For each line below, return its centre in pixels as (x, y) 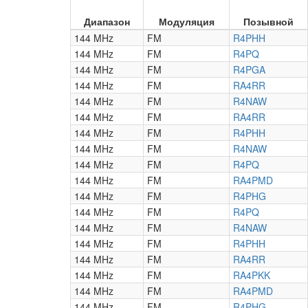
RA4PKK (252, 275)
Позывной (268, 21)
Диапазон (107, 21)
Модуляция (186, 21)
